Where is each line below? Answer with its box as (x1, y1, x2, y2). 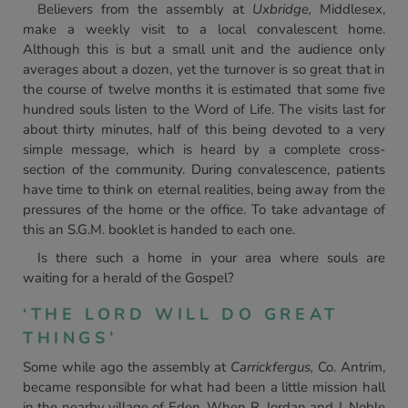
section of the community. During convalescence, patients (23, 160, 385, 178)
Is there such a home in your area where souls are (37, 249, 385, 267)
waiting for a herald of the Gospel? (23, 269, 234, 287)
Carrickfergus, (230, 358, 314, 376)
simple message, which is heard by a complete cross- (23, 140, 385, 158)
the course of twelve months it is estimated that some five (23, 80, 385, 98)
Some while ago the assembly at (23, 358, 231, 376)
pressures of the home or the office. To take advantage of (23, 200, 385, 219)
